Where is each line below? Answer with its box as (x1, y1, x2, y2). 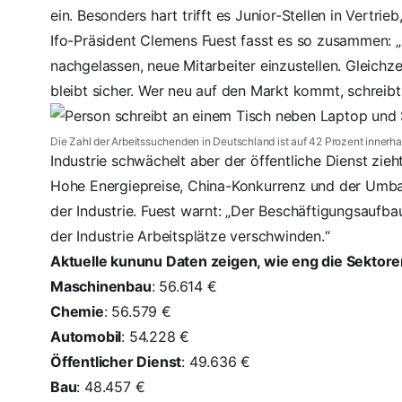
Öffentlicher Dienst (50, 353, 182, 371)
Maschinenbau (50, 277, 152, 295)
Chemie (50, 302, 104, 320)
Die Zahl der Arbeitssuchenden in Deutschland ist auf (50, 135, 310, 148)
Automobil (50, 328, 122, 345)
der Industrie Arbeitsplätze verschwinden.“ (50, 227, 330, 245)
